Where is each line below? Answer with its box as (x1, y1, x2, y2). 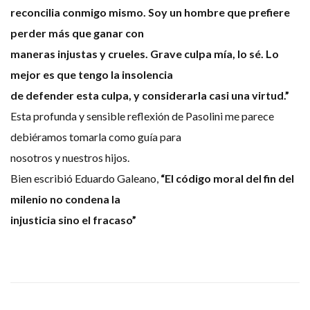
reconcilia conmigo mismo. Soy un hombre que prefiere (10, 6, 290, 19)
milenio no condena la (10, 192, 120, 206)
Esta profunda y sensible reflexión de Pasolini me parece (10, 109, 274, 123)
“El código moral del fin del (161, 172, 294, 185)
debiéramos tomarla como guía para (10, 130, 181, 144)
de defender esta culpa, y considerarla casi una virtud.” (10, 89, 289, 102)
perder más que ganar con (10, 26, 144, 40)
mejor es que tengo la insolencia (10, 68, 173, 82)
